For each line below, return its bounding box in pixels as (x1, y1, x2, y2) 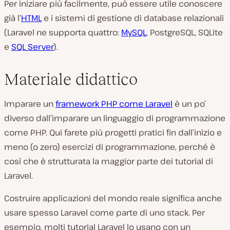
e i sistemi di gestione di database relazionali (42, 12, 224, 24)
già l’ (4, 12, 21, 24)
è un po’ (172, 98, 206, 109)
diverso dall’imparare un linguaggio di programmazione (4, 112, 225, 124)
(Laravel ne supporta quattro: (4, 26, 121, 38)
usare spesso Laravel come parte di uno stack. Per (4, 206, 205, 218)
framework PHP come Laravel (55, 98, 172, 109)
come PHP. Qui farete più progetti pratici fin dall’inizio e (4, 126, 222, 138)
